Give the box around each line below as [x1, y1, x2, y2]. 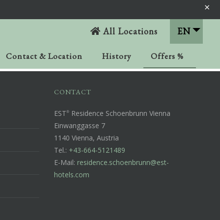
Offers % [151, 50, 184, 61]
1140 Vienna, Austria [54, 133, 119, 142]
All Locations [101, 25, 158, 37]
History [102, 50, 132, 61]
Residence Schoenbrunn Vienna [69, 108, 171, 118]
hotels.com [54, 169, 90, 179]
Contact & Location [6, 50, 83, 61]
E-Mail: [54, 157, 78, 167]
